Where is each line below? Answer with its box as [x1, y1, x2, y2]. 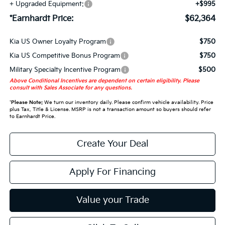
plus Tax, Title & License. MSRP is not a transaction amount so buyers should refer [9, 106, 211, 113]
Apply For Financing [69, 167, 156, 178]
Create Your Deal [76, 139, 149, 150]
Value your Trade [76, 195, 149, 206]
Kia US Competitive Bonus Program [9, 52, 120, 60]
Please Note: [11, 99, 43, 106]
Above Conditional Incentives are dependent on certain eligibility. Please [9, 78, 199, 84]
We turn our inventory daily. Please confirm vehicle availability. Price [42, 99, 213, 106]
